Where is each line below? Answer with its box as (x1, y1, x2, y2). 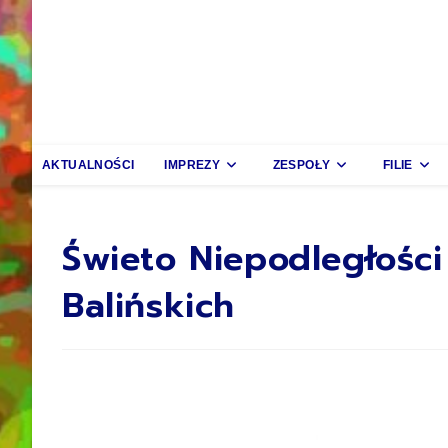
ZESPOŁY (272, 157, 331, 172)
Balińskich (62, 279, 235, 331)
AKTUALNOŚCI (42, 157, 135, 172)
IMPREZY (164, 157, 221, 172)
